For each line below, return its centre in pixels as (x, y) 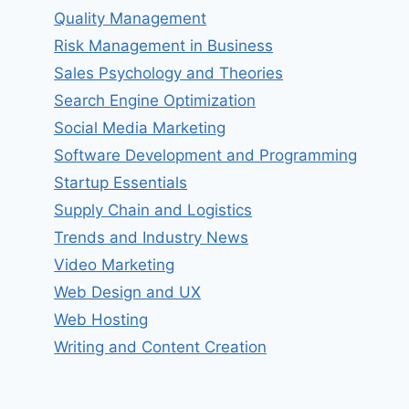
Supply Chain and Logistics (153, 210)
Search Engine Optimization (155, 101)
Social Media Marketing (140, 128)
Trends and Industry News (152, 238)
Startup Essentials (121, 183)
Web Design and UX (128, 293)
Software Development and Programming (206, 156)
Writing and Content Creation (161, 347)
